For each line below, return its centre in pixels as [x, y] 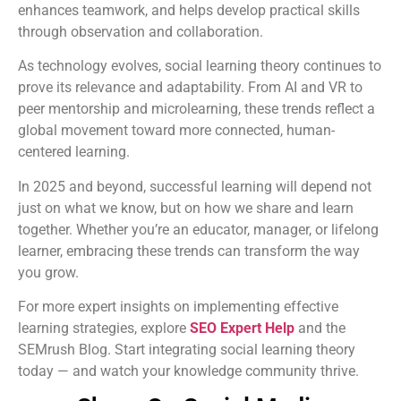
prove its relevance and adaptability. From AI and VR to [190, 88]
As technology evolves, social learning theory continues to [200, 66]
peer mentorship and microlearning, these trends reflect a [196, 109]
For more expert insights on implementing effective [178, 307]
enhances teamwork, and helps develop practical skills [189, 11]
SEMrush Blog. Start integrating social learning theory [187, 350]
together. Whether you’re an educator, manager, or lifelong [198, 229]
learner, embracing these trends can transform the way [189, 251]
